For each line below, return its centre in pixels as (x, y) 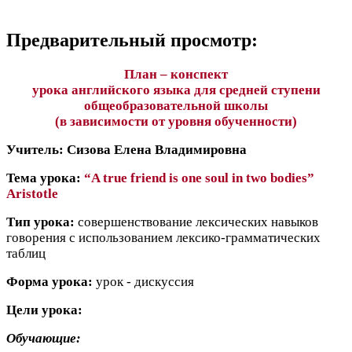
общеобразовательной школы (176, 106)
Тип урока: (42, 222)
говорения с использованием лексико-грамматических (163, 238)
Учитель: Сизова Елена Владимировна (126, 150)
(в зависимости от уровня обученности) (176, 122)
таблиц (26, 254)
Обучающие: (44, 339)
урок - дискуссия (145, 282)
